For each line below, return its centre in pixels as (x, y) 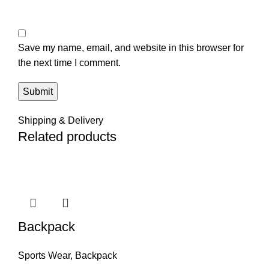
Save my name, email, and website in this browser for (131, 48)
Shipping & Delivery (61, 120)
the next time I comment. (69, 63)
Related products (67, 137)
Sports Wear (44, 255)
